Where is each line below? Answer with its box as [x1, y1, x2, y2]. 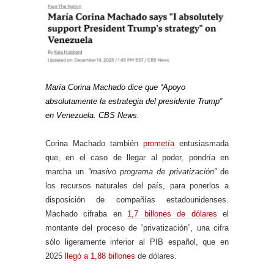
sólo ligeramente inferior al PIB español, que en [45, 237, 229, 246]
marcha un [45, 166, 88, 176]
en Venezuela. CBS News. [45, 110, 139, 120]
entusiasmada [174, 138, 229, 148]
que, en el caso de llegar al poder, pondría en [45, 152, 229, 162]
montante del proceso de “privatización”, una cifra [45, 223, 229, 232]
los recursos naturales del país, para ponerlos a [45, 180, 229, 190]
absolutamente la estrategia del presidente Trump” [45, 96, 222, 106]
